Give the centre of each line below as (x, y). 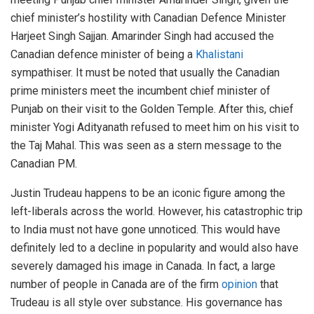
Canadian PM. (44, 163)
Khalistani (219, 54)
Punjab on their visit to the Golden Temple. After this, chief (152, 109)
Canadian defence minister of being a (103, 54)
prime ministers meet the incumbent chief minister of (141, 90)
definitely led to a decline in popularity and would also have (155, 247)
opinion (239, 284)
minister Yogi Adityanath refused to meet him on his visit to (155, 127)
